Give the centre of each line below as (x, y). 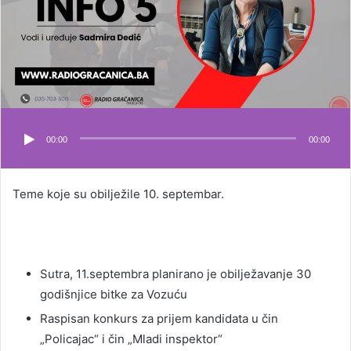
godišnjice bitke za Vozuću (114, 294)
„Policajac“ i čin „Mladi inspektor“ (131, 338)
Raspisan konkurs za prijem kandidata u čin (159, 318)
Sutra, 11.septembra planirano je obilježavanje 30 (175, 273)
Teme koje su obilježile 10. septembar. (118, 194)
